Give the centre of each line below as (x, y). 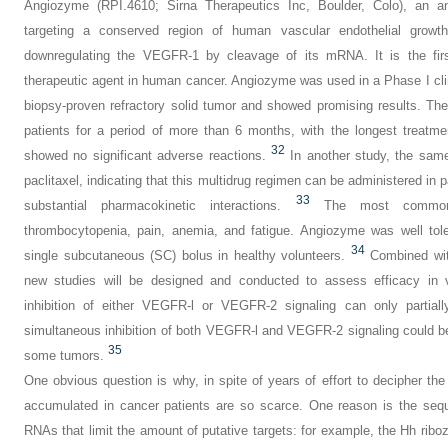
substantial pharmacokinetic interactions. (153, 206)
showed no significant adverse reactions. (145, 156)
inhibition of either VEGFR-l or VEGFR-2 (155, 306)
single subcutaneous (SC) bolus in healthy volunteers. (185, 256)
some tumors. (64, 356)
